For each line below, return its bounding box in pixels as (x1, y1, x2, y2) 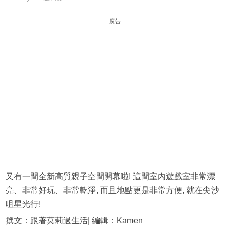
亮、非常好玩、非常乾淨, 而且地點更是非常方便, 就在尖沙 (5, 186, 219, 195)
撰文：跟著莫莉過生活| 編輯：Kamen (5, 216, 143, 225)
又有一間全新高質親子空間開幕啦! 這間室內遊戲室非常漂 (5, 172, 215, 181)
